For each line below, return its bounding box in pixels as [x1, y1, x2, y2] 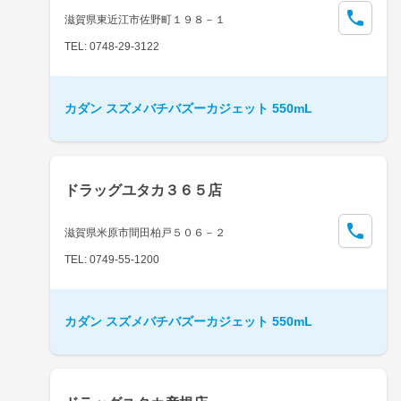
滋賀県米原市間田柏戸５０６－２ [64, 226, 226, 239]
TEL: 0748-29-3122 [64, 39, 159, 53]
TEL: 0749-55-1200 [64, 252, 159, 266]
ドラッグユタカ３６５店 [64, 182, 222, 198]
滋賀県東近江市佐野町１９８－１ [64, 13, 226, 26]
